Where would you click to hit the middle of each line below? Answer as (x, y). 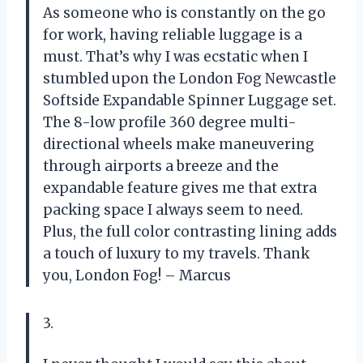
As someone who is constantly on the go (184, 13)
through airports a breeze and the (161, 167)
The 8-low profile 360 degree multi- (170, 123)
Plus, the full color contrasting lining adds (190, 232)
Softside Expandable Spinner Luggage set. (190, 101)
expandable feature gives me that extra (180, 188)
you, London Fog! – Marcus (137, 276)
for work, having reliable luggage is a (173, 35)
